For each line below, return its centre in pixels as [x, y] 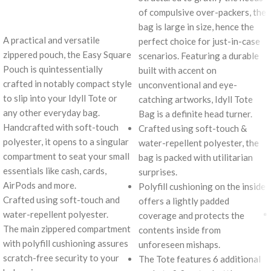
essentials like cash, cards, [55, 170]
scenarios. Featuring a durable [199, 55]
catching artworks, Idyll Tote [196, 99]
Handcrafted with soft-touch [61, 127]
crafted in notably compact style [67, 83]
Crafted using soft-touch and [61, 199]
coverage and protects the [191, 215]
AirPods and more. [40, 185]
